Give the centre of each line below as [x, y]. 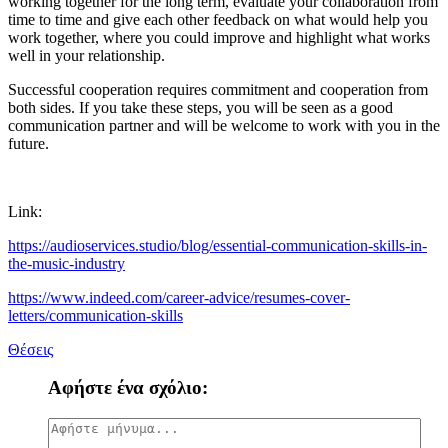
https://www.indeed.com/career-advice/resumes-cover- [179, 297]
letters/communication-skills [95, 315]
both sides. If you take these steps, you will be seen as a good [200, 107]
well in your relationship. [86, 55]
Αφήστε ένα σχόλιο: [128, 388]
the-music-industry [66, 263]
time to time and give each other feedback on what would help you [218, 19]
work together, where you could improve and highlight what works [219, 37]
